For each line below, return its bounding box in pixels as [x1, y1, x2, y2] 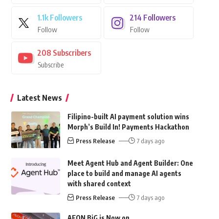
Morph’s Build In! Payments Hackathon [67, 123, 189, 131]
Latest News [17, 93, 62, 103]
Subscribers [52, 48, 91, 58]
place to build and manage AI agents [67, 169, 181, 177]
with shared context [67, 179, 131, 188]
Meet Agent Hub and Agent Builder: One [67, 159, 193, 167]
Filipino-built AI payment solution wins [67, 112, 189, 121]
